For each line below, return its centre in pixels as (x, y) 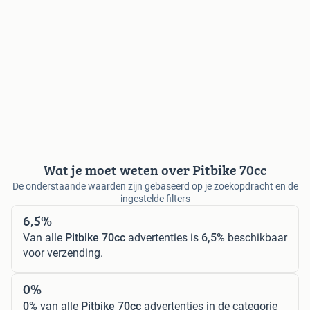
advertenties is (163, 237)
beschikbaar (256, 237)
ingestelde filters (155, 198)
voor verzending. (63, 253)
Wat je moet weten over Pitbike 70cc (155, 170)
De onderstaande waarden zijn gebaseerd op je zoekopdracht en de (155, 186)
